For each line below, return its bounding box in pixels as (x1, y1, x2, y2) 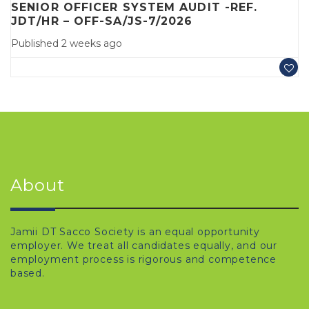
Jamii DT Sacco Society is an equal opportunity (10, 225, 260, 238)
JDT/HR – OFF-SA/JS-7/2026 (11, 14, 193, 28)
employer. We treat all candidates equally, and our (10, 239, 277, 252)
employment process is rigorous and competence (10, 252, 277, 266)
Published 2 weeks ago (11, 37, 122, 50)
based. (10, 266, 45, 279)
